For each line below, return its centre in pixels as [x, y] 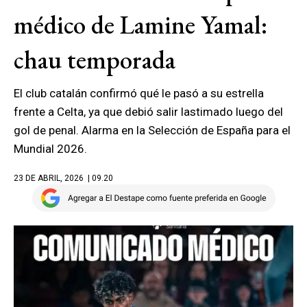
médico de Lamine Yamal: [141, 25]
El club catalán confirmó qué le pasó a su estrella [139, 93]
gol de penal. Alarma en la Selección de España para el [152, 130]
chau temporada [95, 60]
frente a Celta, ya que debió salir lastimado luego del [148, 112]
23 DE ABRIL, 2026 [49, 178]
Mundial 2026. [50, 149]
